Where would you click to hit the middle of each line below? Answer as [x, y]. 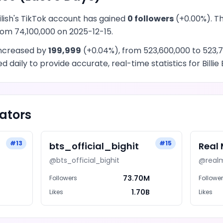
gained [112, 19]
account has [73, 19]
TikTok [34, 19]
